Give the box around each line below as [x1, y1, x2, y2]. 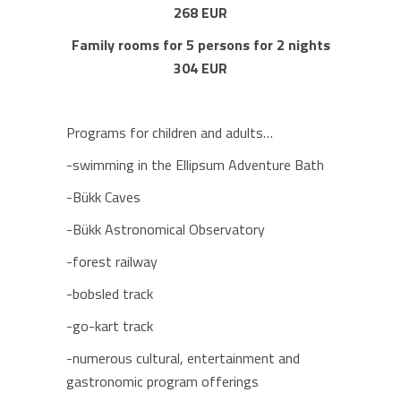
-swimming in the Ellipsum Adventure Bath [66, 154, 324, 176]
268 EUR [174, 2, 227, 24]
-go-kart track [66, 315, 153, 337]
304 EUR [174, 57, 227, 80]
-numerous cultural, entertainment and [66, 347, 300, 370]
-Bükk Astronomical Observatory [66, 218, 265, 241]
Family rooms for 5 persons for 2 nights [71, 34, 330, 56]
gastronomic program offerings [66, 371, 259, 393]
